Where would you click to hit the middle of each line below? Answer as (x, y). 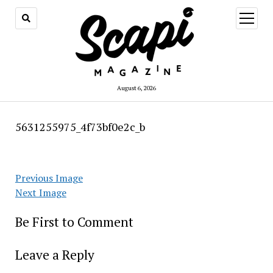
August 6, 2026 (136, 88)
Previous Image (49, 178)
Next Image (41, 193)
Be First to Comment (74, 222)
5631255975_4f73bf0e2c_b (80, 127)
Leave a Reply (55, 255)
